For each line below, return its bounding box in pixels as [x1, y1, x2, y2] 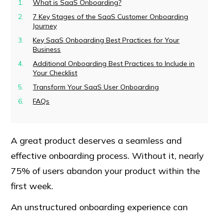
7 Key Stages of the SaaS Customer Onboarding [33, 12, 189, 22]
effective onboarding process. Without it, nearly [11, 150, 204, 162]
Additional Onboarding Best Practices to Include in [33, 59, 195, 68]
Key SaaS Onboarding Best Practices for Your [33, 36, 180, 45]
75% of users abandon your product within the [11, 165, 200, 177]
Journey [33, 22, 57, 31]
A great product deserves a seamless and [11, 135, 182, 147]
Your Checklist [33, 68, 78, 78]
